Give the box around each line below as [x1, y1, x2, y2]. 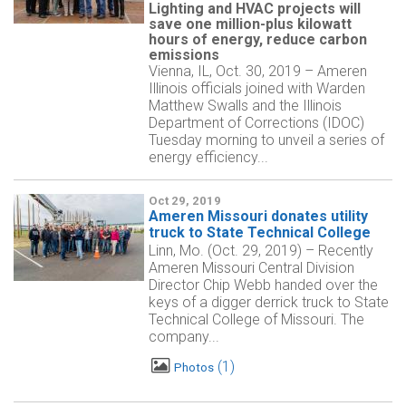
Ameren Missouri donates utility [149, 208, 368, 225]
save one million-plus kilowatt [149, 15, 352, 33]
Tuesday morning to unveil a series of [149, 131, 384, 149]
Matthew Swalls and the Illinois [149, 97, 342, 114]
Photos [174, 361, 215, 375]
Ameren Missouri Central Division [149, 259, 354, 276]
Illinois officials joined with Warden [149, 80, 365, 97]
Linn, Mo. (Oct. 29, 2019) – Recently [149, 242, 373, 259]
